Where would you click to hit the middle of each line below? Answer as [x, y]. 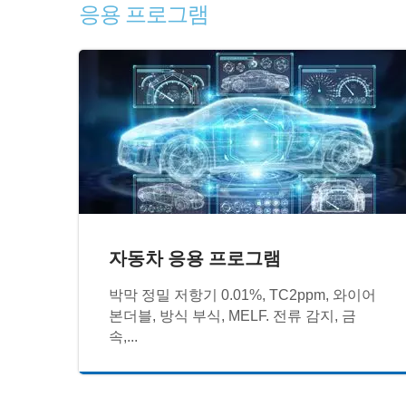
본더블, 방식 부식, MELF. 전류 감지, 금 [233, 315]
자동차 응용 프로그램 [195, 257]
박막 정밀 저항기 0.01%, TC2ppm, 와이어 [243, 295]
